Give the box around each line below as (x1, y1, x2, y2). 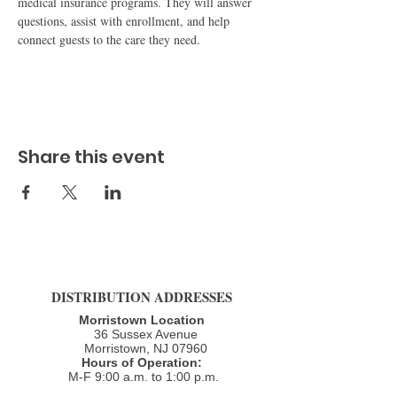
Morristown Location (79, 313, 205, 327)
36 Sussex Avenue (86, 327, 198, 341)
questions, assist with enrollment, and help (18, 12, 233, 29)
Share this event (18, 144, 165, 169)
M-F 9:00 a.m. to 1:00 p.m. (61, 370, 222, 384)
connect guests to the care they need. (18, 31, 200, 48)
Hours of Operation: (82, 355, 202, 370)
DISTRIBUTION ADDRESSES (51, 287, 232, 307)
